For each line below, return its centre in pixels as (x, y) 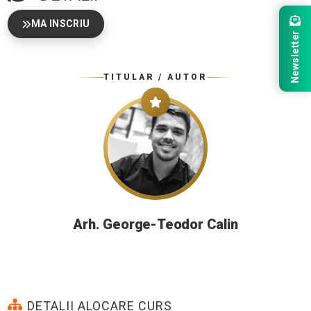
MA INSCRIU (60, 24)
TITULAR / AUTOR (155, 77)
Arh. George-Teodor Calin (155, 225)
